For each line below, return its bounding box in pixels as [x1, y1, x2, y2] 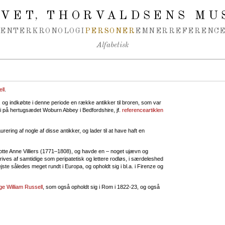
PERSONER [84, 28, 136, 35]
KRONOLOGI [32, 28, 85, 35]
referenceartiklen [122, 106, 163, 113]
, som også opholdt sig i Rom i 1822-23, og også [43, 183, 160, 190]
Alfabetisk [96, 42, 129, 49]
